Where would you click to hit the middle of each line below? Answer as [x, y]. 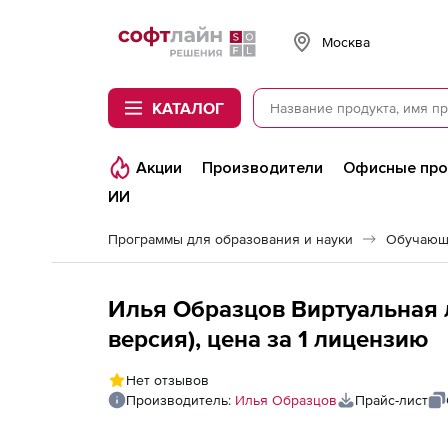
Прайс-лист [391, 400]
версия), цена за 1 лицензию [268, 338]
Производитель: [180, 400]
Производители [262, 168]
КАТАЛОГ [188, 108]
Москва [346, 41]
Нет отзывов [167, 380]
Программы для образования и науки [230, 239]
